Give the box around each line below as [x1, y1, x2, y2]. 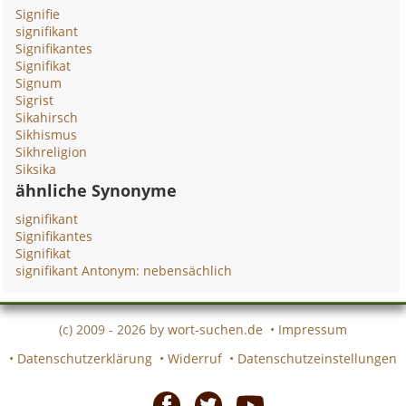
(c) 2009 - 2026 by [59, 320, 168, 338]
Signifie [15, 5, 61, 23]
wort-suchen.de [168, 320, 263, 338]
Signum [15, 74, 63, 92]
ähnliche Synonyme [15, 179, 178, 201]
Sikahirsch [15, 109, 79, 126]
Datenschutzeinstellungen [237, 349, 397, 367]
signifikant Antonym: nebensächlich [15, 262, 233, 279]
